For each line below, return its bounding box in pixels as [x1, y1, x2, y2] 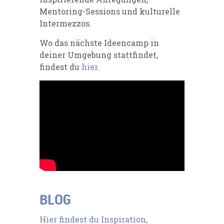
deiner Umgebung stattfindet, [39, 49, 158, 60]
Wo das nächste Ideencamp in [39, 37, 159, 48]
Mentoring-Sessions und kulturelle [39, 5, 180, 16]
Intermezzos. [39, 17, 91, 28]
